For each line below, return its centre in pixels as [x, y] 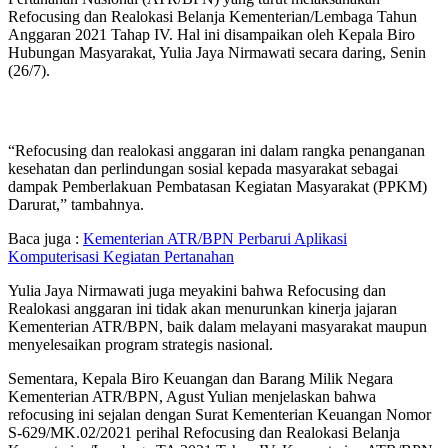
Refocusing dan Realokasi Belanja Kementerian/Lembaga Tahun [212, 17]
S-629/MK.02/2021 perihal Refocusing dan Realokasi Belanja [204, 433]
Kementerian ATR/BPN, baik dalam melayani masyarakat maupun [217, 327]
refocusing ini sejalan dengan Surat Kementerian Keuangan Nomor [219, 415]
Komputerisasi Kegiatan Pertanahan [121, 257]
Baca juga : [45, 239]
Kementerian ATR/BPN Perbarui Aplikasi [215, 239]
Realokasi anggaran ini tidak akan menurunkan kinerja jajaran [202, 309]
